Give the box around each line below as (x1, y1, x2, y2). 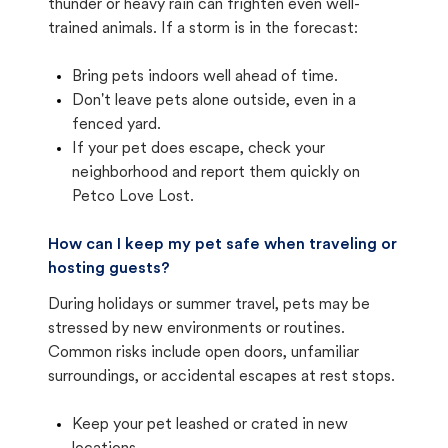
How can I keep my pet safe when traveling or (48, 237, 397, 253)
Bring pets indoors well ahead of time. (72, 69, 338, 85)
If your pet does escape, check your (72, 141, 325, 157)
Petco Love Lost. (72, 189, 194, 205)
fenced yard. (72, 117, 161, 133)
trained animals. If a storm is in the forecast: (48, 21, 358, 37)
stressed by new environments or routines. (48, 321, 345, 337)
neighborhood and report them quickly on (72, 165, 360, 181)
